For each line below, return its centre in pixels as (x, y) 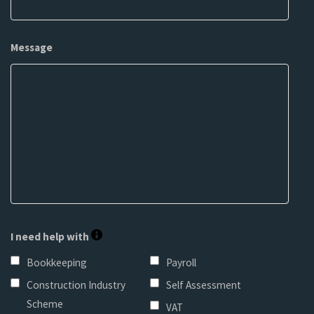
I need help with (51, 237)
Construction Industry (76, 285)
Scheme (45, 304)
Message (32, 48)
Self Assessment (203, 285)
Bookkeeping (57, 263)
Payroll (181, 263)
